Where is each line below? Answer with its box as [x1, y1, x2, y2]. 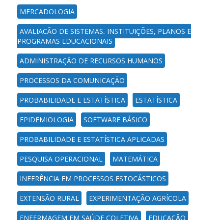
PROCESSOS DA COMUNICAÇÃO [20, 75, 125, 85]
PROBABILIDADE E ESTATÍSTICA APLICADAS [20, 134, 165, 144]
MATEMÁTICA [112, 154, 158, 164]
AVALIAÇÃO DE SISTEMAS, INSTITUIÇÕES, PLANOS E [20, 26, 191, 36]
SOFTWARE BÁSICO [83, 114, 147, 124]
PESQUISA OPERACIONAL [20, 154, 103, 164]
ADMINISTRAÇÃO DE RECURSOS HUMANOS [20, 55, 163, 65]
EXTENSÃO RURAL [20, 193, 79, 203]
